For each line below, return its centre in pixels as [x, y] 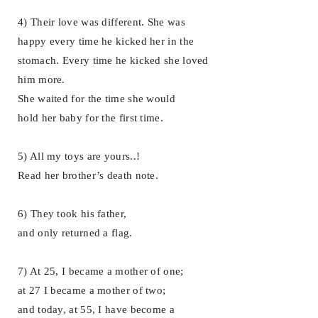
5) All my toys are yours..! [79, 156]
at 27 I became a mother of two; [92, 290]
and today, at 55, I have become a [96, 309]
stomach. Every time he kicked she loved [113, 60]
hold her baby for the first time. [91, 117]
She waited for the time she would [97, 98]
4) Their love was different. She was [102, 22]
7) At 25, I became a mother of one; [101, 271]
